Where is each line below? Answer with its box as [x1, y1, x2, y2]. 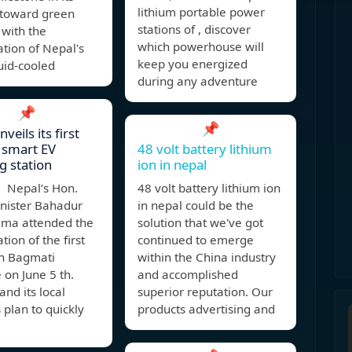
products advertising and [137, 301, 275, 317]
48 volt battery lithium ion [137, 180, 280, 196]
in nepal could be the [137, 197, 254, 214]
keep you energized [137, 56, 247, 72]
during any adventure [137, 73, 258, 90]
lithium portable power [137, 4, 265, 20]
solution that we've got [137, 214, 263, 231]
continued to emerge [137, 232, 254, 248]
